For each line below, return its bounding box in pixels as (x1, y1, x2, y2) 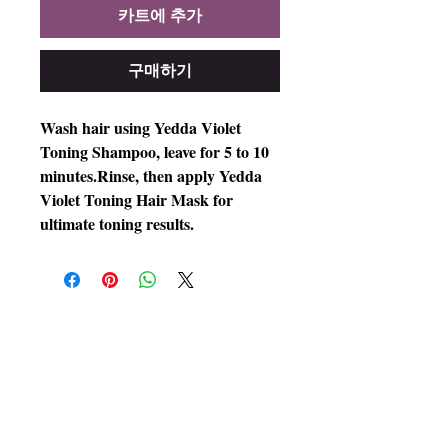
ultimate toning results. (40, 212, 194, 236)
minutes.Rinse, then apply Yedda (40, 164, 262, 188)
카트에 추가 (118, 6, 202, 26)
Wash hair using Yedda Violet (40, 116, 241, 140)
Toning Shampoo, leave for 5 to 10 (40, 140, 269, 164)
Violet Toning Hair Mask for (40, 188, 233, 212)
